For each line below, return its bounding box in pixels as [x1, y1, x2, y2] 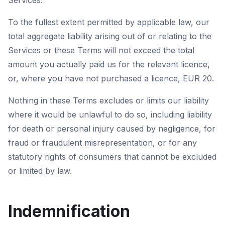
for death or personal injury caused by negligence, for [8, 124, 215, 134]
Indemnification [8, 201, 130, 221]
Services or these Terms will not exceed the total [8, 45, 194, 55]
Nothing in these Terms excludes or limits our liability [8, 95, 209, 105]
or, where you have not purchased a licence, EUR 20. [8, 73, 214, 83]
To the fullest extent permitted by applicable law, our [8, 17, 209, 27]
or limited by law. [8, 166, 72, 176]
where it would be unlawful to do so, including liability [8, 109, 212, 120]
